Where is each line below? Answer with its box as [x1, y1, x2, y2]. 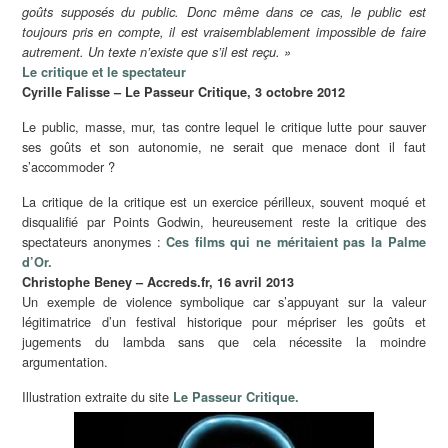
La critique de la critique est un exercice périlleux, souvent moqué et [22, 191, 426, 211]
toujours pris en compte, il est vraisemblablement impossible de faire [22, 22, 426, 41]
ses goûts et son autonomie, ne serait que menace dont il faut [22, 136, 426, 156]
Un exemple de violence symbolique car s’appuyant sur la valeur [22, 291, 426, 311]
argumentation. [22, 351, 109, 371]
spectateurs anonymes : [22, 231, 167, 251]
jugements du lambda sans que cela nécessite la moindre [22, 331, 426, 351]
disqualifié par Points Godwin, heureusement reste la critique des [22, 211, 426, 231]
